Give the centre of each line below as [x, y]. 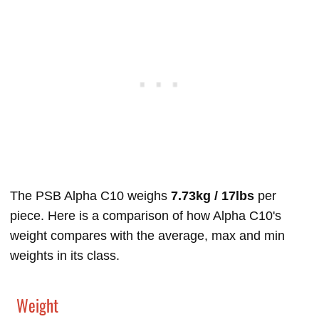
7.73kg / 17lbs [213, 196]
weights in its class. [65, 256]
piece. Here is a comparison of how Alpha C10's [146, 216]
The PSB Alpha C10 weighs [90, 196]
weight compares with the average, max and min [147, 236]
